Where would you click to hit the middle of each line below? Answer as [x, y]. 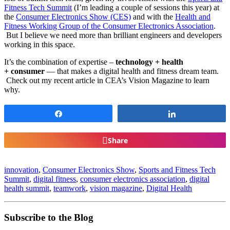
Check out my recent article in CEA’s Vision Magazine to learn [107, 81]
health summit [27, 188]
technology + [139, 62]
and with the [153, 17]
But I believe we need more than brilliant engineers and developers [113, 35]
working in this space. [40, 45]
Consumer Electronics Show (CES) [73, 17]
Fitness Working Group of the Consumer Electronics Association [109, 26]
